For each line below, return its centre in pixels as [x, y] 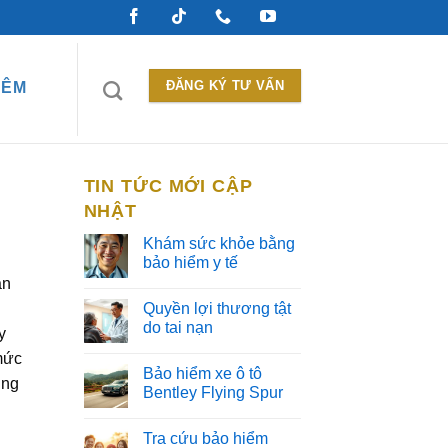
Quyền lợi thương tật [216, 308]
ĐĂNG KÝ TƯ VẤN [225, 85]
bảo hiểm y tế [190, 262]
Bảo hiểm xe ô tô [202, 373]
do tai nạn [177, 327]
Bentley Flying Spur [212, 392]
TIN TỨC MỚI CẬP [168, 186]
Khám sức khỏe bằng [218, 243]
